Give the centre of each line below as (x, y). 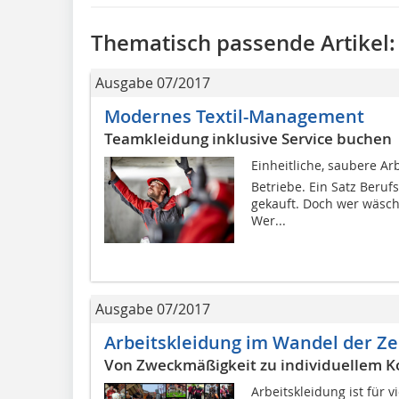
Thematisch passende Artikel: (243, 42)
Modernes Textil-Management (234, 116)
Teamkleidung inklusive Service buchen (248, 138)
